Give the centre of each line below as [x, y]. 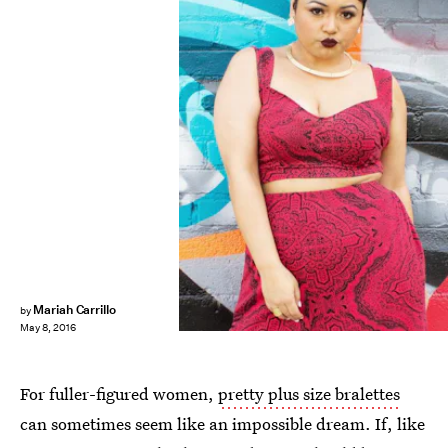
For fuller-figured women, [119, 393]
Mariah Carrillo [74, 309]
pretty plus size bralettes [309, 393]
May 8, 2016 [48, 328]
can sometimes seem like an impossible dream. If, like [222, 423]
